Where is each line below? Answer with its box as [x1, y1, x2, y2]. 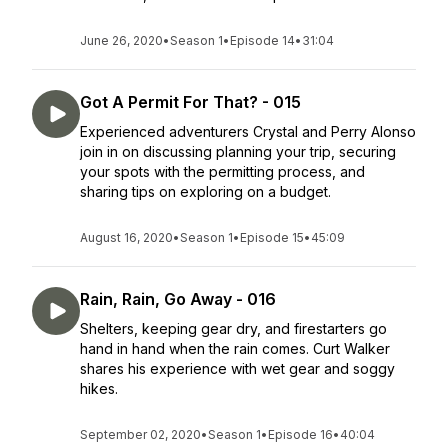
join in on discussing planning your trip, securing [80, 143, 396, 160]
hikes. [80, 380, 118, 397]
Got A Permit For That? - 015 [80, 92, 301, 112]
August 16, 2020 [80, 230, 173, 245]
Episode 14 [230, 33, 295, 48]
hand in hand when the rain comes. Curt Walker [80, 340, 390, 357]
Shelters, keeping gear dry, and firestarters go [80, 320, 387, 337]
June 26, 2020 [80, 33, 163, 48]
